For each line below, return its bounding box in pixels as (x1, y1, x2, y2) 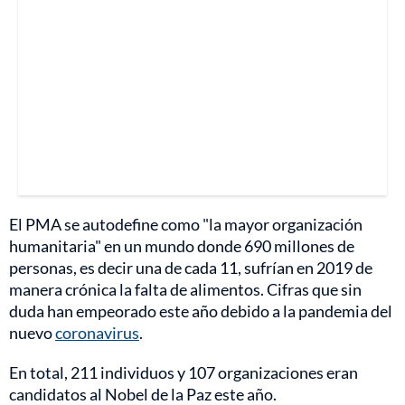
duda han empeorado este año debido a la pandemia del (9, 300, 392, 321)
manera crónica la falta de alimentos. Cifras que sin (9, 278, 362, 299)
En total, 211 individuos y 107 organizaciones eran (9, 362, 358, 382)
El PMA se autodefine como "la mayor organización (9, 213, 363, 234)
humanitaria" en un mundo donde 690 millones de (9, 235, 354, 256)
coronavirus (55, 322, 139, 343)
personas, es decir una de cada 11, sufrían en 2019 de (9, 257, 372, 278)
